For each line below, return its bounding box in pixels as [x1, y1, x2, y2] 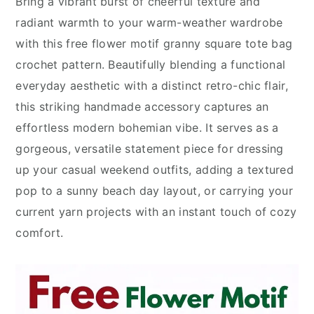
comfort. [15, 225, 64, 240]
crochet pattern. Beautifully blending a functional [15, 57, 286, 71]
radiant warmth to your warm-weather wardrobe [15, 15, 283, 29]
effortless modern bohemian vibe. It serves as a [15, 120, 279, 135]
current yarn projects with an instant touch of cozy [15, 204, 297, 219]
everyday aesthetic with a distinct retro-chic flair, [15, 78, 288, 93]
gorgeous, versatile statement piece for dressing [15, 141, 284, 156]
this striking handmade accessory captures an [15, 99, 269, 114]
